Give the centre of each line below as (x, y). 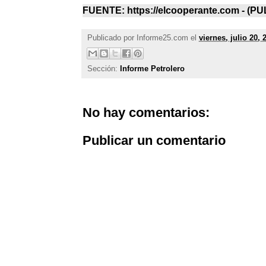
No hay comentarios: (146, 113)
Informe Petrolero (152, 69)
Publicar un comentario (154, 141)
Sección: (104, 69)
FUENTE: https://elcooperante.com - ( (166, 11)
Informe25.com (162, 38)
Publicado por (112, 38)
